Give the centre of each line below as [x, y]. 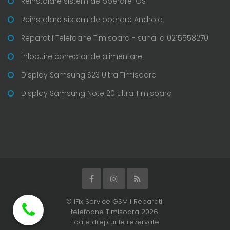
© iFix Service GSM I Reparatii [115, 201]
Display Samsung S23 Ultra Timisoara [89, 75]
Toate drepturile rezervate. [115, 222]
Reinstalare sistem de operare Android [92, 19]
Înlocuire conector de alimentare [82, 56]
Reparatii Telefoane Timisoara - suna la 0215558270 [115, 38]
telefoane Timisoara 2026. [115, 212]
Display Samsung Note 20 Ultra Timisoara [97, 93]
